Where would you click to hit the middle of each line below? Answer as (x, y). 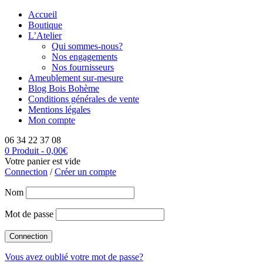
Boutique (45, 25)
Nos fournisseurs (83, 67)
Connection (26, 172)
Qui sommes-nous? (87, 46)
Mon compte (52, 120)
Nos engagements (85, 57)
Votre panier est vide (43, 161)
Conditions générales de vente (84, 99)
